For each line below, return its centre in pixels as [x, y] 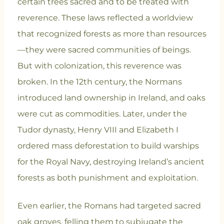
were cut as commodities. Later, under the [102, 114]
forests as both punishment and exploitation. [107, 178]
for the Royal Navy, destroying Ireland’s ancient [111, 162]
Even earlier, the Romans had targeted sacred [109, 206]
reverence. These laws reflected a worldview [105, 18]
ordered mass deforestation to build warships [108, 146]
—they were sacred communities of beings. [104, 50]
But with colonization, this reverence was [99, 66]
